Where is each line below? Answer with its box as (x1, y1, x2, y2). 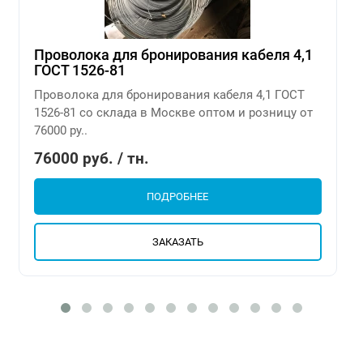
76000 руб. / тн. (33, 148, 149, 168)
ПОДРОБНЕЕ (147, 190, 208, 203)
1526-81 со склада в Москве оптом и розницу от (33, 105, 313, 120)
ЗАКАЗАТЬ (152, 235, 203, 248)
